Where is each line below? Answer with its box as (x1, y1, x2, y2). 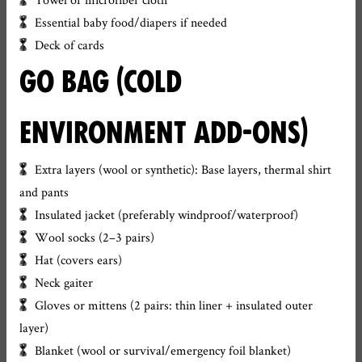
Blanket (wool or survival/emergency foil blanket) (35, 342, 292, 359)
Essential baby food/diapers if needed (35, 14, 228, 31)
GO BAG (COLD (19, 65, 182, 99)
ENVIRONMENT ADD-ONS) (19, 116, 308, 150)
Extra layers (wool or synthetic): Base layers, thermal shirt (35, 161, 332, 178)
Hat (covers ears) (35, 251, 123, 268)
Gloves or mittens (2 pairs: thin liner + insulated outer (35, 297, 314, 314)
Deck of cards (35, 36, 105, 53)
